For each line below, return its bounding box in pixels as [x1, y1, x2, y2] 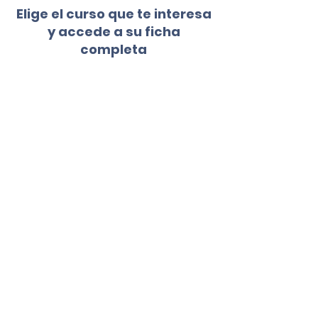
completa [80, 40, 147, 58]
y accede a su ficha [47, 23, 180, 40]
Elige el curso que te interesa [16, 5, 212, 23]
